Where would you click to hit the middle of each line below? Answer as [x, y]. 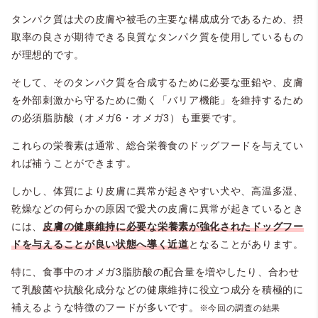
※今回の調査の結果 [240, 308]
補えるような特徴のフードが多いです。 [105, 307]
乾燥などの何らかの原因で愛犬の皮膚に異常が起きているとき [158, 208]
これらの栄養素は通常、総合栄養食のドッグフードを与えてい [158, 145]
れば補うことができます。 [74, 163]
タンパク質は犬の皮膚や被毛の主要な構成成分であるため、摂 [158, 19]
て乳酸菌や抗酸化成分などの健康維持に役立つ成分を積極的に [158, 289]
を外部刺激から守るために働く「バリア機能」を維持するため [158, 100]
